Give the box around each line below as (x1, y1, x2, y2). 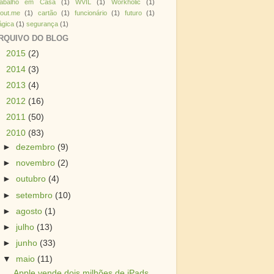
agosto (16, 206, 45, 216)
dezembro (16, 143, 58, 152)
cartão (37, 9, 57, 17)
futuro (124, 9, 142, 17)
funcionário (74, 9, 107, 17)
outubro (16, 174, 49, 184)
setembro (16, 190, 56, 200)
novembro (16, 158, 58, 168)
